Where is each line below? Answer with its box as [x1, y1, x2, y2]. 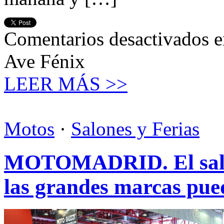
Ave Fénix [4, 50, 85, 72]
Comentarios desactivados [4, 28, 209, 50]
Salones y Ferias [71, 118, 199, 140]
